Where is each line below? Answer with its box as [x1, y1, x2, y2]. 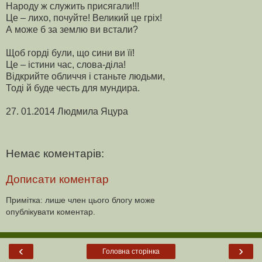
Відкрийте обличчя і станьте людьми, [6, 71, 165, 81]
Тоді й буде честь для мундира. [6, 82, 140, 93]
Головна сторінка [102, 247, 160, 256]
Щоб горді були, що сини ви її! [6, 47, 135, 58]
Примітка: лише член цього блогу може [6, 195, 155, 205]
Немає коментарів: [6, 147, 104, 160]
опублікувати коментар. [6, 207, 95, 217]
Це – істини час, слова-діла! [6, 59, 126, 70]
